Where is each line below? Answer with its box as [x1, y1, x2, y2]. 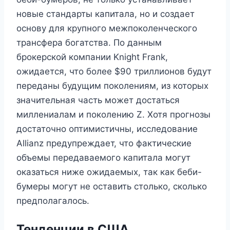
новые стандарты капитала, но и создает [16, 8, 195, 19]
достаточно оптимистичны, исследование [16, 123, 198, 134]
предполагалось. [16, 195, 89, 206]
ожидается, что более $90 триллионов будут [16, 66, 212, 76]
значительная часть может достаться [16, 94, 180, 105]
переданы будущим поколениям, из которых [16, 80, 208, 91]
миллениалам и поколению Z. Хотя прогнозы [16, 109, 210, 120]
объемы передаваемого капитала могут [16, 152, 190, 163]
